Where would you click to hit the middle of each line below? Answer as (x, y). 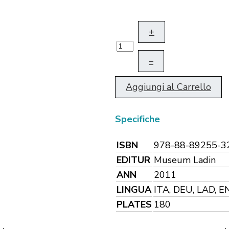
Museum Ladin (185, 160)
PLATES (134, 204)
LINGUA (134, 189)
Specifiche (138, 119)
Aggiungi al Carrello (168, 87)
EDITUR (133, 160)
